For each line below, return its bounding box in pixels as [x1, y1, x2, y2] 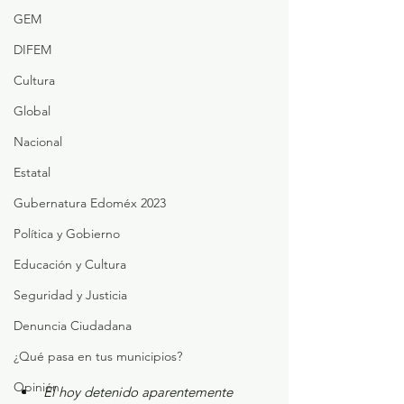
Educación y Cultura [14, 256, 126, 272]
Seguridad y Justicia [14, 287, 127, 303]
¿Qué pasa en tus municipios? [14, 348, 182, 364]
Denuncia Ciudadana [14, 317, 132, 334]
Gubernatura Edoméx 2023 [14, 195, 166, 211]
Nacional [14, 133, 62, 150]
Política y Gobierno [14, 225, 120, 242]
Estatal [14, 164, 50, 180]
